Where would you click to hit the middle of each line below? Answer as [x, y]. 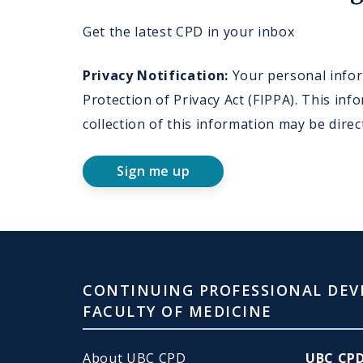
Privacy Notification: [156, 75]
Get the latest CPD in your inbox [189, 31]
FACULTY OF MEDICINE [177, 311]
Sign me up [153, 171]
